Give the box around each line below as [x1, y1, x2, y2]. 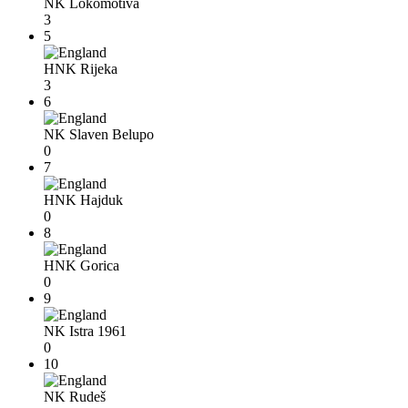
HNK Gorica [44, 258, 119, 274]
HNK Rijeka [44, 61, 117, 77]
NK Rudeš [44, 389, 106, 405]
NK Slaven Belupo [44, 127, 154, 143]
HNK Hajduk [44, 192, 123, 209]
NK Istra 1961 [44, 323, 127, 340]
